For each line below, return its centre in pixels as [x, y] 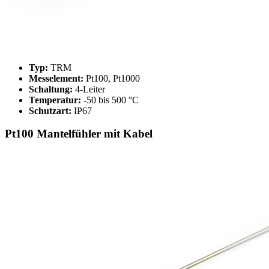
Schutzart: [50, 110]
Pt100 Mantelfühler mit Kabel [79, 134]
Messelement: [56, 78]
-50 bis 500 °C [110, 100]
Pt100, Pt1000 [112, 78]
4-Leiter [89, 89]
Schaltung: [51, 89]
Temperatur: [55, 100]
